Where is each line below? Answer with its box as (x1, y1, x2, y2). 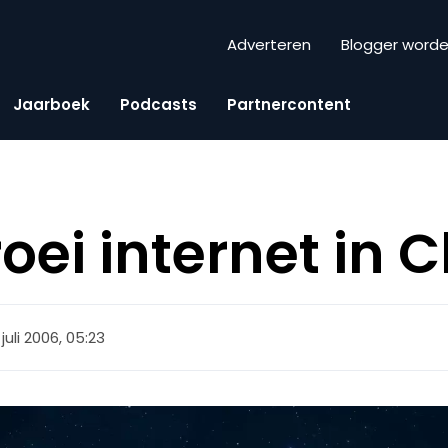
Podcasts (120, 93, 197, 115)
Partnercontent (227, 93, 351, 115)
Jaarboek (13, 93, 90, 115)
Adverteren (227, 34, 311, 56)
